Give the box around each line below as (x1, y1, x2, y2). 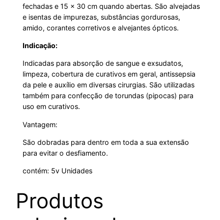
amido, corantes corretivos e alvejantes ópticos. (23, 23, 179, 32)
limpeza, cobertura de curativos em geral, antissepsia (23, 70, 196, 79)
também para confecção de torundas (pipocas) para (23, 91, 194, 100)
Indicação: (23, 41, 58, 50)
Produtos (16, 188, 104, 213)
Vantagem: (23, 120, 58, 129)
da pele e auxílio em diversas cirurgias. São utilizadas (23, 81, 195, 89)
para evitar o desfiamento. (23, 148, 109, 157)
